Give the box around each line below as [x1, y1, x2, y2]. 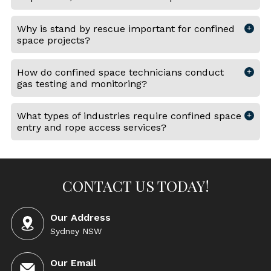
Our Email [50, 256, 96, 269]
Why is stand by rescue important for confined [16, 23, 235, 34]
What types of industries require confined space [16, 110, 241, 122]
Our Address [50, 211, 111, 223]
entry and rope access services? [16, 122, 166, 133]
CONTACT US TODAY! [62, 175, 209, 195]
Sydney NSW [50, 226, 102, 236]
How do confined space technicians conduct [16, 67, 224, 78]
